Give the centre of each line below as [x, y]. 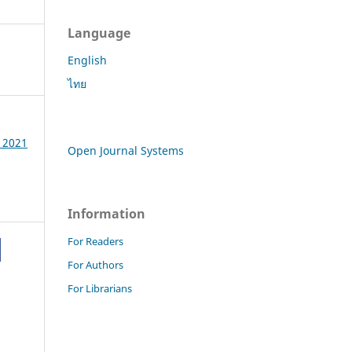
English [87, 60]
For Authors [95, 265]
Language [99, 33]
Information [106, 214]
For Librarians [100, 289]
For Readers [95, 242]
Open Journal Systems [126, 151]
